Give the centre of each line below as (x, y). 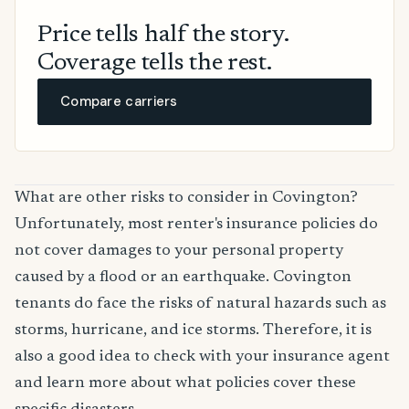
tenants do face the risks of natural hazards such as (200, 304)
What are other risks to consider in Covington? (186, 199)
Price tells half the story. (163, 36)
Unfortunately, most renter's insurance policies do (196, 225)
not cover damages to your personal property (179, 252)
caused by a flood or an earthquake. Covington (183, 278)
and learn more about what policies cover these (185, 384)
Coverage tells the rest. (155, 64)
